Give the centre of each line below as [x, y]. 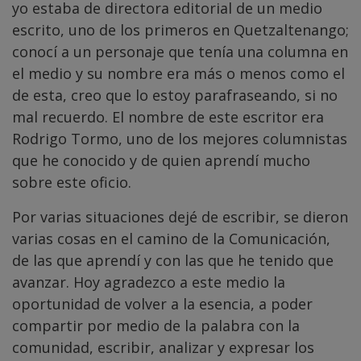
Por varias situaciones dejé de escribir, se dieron [180, 217]
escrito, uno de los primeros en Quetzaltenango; [180, 30]
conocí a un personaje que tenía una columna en [180, 52]
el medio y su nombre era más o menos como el [178, 74]
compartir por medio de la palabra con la [156, 326]
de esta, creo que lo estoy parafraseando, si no [175, 95]
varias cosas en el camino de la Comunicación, [171, 239]
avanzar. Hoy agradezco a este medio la [149, 282]
